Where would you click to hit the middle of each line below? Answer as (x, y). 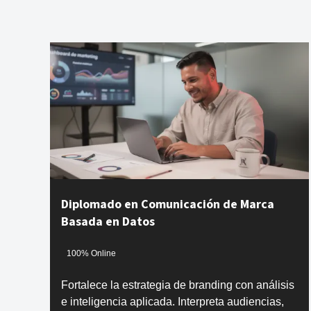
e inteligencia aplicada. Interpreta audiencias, (173, 301)
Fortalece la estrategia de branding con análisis (178, 285)
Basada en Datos (108, 221)
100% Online (91, 254)
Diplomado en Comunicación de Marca (168, 204)
